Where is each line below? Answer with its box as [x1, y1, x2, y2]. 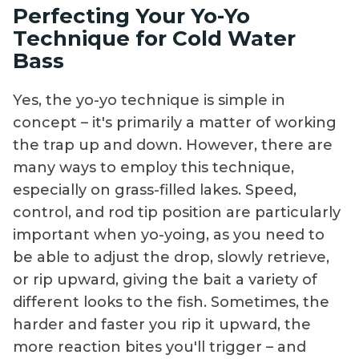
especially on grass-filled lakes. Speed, [13, 181, 296, 200]
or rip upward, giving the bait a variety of [13, 271, 317, 289]
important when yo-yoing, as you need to [13, 226, 325, 244]
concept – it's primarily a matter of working [13, 114, 337, 132]
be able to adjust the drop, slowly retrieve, [13, 248, 329, 267]
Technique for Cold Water [13, 25, 296, 51]
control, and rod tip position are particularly [13, 204, 341, 222]
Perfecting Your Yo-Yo [13, 2, 250, 29]
